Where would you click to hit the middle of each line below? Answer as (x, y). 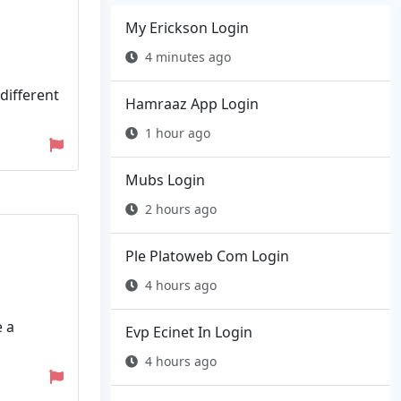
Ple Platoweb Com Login (207, 256)
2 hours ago (181, 209)
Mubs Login (165, 180)
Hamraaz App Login (192, 104)
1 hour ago (178, 133)
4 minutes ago (188, 57)
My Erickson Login (187, 28)
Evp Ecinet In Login (189, 333)
